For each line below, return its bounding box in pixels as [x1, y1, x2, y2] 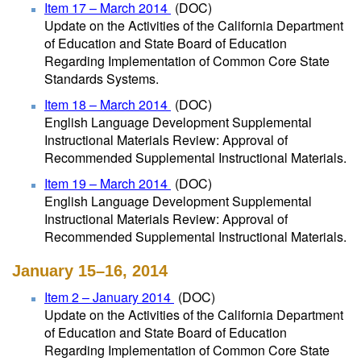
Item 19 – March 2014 [44, 174, 171, 193]
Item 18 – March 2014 [44, 95, 171, 114]
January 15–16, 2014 [12, 262, 168, 280]
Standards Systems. [44, 69, 159, 88]
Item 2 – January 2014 [44, 288, 174, 306]
